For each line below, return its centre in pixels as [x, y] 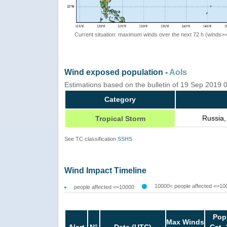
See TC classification [91, 139]
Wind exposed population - [117, 72]
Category [120, 99]
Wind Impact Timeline [105, 170]
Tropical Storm [120, 118]
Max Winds [185, 222]
